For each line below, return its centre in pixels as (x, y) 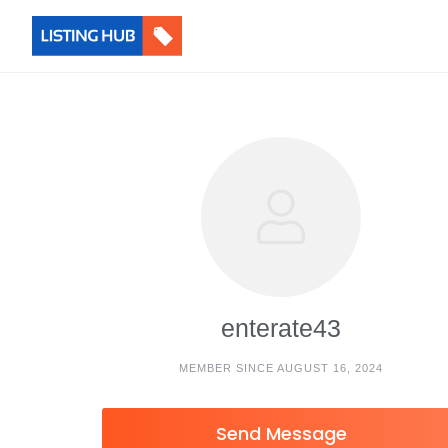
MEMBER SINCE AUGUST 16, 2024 (281, 368)
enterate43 (281, 328)
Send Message (281, 433)
